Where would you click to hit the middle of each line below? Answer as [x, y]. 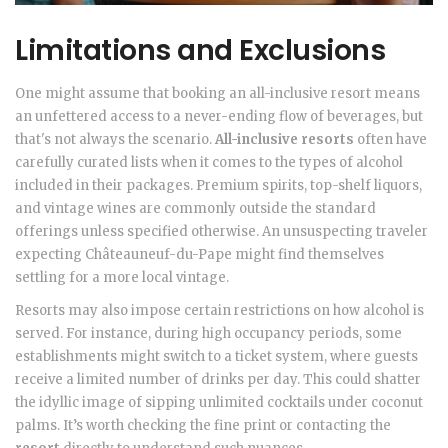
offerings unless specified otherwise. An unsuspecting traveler [221, 232]
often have [390, 140]
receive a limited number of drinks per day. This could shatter [218, 380]
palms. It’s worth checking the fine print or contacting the [203, 426]
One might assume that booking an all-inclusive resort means [217, 94]
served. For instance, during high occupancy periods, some [208, 334]
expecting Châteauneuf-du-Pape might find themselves [199, 255]
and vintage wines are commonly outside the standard [195, 209]
